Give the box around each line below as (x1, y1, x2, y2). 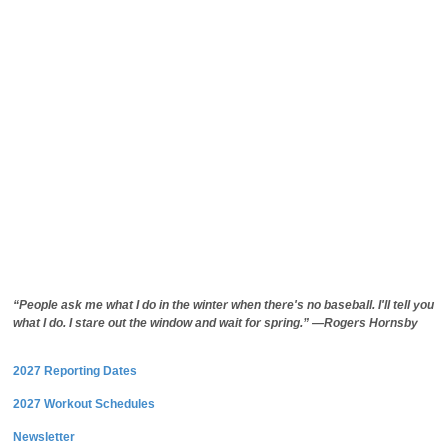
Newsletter (13, 429, 75, 444)
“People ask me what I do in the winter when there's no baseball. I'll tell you (13, 297, 434, 312)
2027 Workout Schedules (13, 396, 155, 411)
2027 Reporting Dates (13, 363, 137, 378)
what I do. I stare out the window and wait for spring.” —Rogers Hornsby (13, 315, 418, 330)
